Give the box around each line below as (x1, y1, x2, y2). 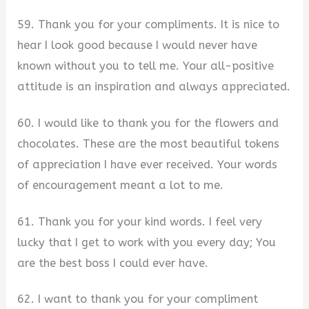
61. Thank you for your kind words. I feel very (17, 215, 263, 228)
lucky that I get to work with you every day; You (17, 235, 277, 249)
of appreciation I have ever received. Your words (17, 158, 278, 172)
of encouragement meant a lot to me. (17, 179, 224, 192)
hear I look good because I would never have (17, 39, 258, 52)
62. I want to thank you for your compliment (17, 292, 259, 306)
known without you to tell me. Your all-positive (17, 59, 275, 73)
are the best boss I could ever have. (17, 256, 209, 270)
